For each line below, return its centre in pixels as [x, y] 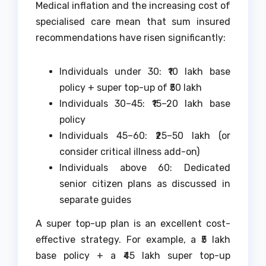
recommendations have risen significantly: [131, 38]
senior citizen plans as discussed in [145, 184]
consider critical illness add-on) [129, 152]
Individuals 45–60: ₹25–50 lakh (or [145, 136]
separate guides [95, 200]
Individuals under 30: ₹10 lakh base [145, 72]
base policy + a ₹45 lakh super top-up [133, 256]
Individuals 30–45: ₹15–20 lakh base [145, 104]
